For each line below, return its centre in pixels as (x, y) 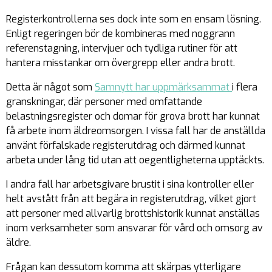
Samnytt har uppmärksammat (163, 87)
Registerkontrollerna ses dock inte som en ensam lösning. (134, 19)
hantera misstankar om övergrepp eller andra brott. (121, 63)
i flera (245, 87)
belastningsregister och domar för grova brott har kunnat (133, 117)
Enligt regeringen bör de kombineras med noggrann (121, 34)
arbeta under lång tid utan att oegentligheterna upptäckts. (135, 160)
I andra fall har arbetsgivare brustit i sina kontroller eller (130, 185)
